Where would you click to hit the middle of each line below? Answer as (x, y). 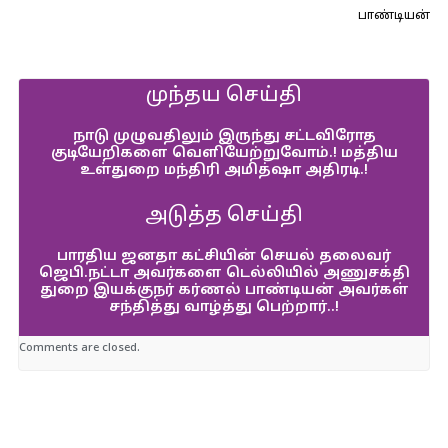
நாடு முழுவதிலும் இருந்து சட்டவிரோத (224, 136)
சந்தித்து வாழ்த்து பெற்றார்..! (224, 307)
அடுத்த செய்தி (224, 216)
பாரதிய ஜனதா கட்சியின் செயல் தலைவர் (224, 256)
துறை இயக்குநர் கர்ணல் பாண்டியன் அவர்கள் (224, 290)
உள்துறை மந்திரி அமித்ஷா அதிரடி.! (224, 170)
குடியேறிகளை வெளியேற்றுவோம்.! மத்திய (224, 153)
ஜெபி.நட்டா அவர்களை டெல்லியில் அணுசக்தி (224, 273)
